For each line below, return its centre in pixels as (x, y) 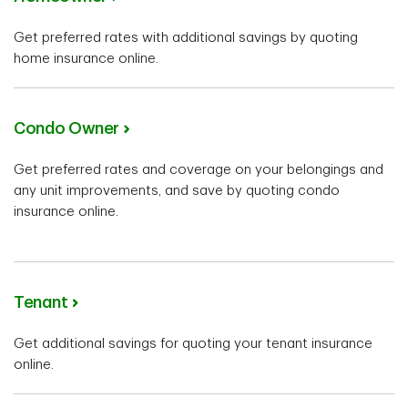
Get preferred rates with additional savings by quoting (186, 37)
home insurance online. (90, 58)
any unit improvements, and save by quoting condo (177, 190)
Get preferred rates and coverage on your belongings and (199, 169)
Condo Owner (66, 128)
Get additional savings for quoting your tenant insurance (193, 343)
